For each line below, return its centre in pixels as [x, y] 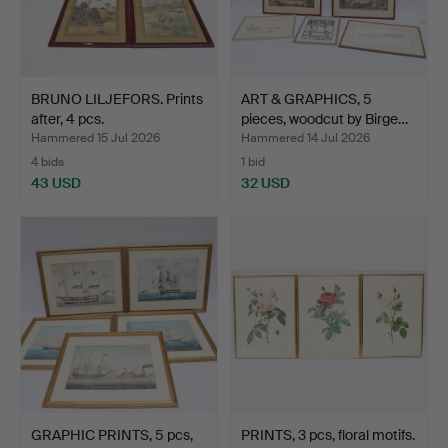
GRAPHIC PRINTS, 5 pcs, [112, 434]
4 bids [47, 161]
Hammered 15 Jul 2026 [95, 137]
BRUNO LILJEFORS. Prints [117, 98]
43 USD [56, 182]
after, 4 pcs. [67, 118]
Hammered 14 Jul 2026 [305, 137]
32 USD [265, 182]
